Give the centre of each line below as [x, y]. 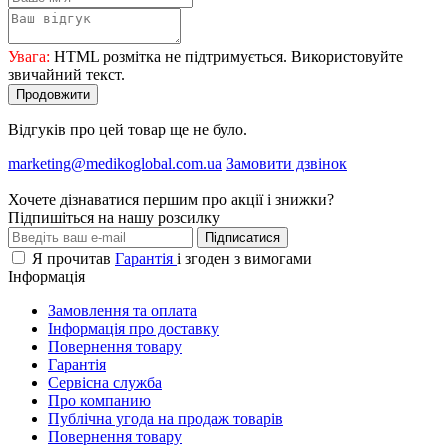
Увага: [29, 56]
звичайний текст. [66, 74]
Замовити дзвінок [286, 163]
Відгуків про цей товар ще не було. [127, 129]
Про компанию [99, 400]
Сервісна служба [105, 382]
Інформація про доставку [133, 328]
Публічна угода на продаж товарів [165, 418]
